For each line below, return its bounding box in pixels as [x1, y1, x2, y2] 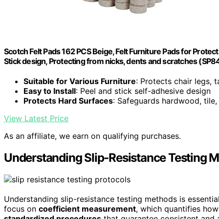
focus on [4, 204, 39, 214]
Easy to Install [23, 86, 76, 96]
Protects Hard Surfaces [23, 96, 113, 106]
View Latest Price [4, 113, 68, 124]
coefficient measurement [39, 204, 136, 214]
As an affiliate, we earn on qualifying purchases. [4, 131, 181, 141]
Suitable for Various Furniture [23, 76, 136, 87]
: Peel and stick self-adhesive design [76, 86, 211, 96]
